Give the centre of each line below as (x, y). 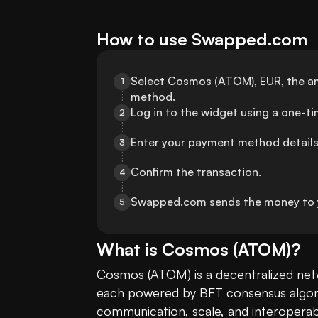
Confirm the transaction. (196, 172)
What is (129, 250)
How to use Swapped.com (202, 39)
